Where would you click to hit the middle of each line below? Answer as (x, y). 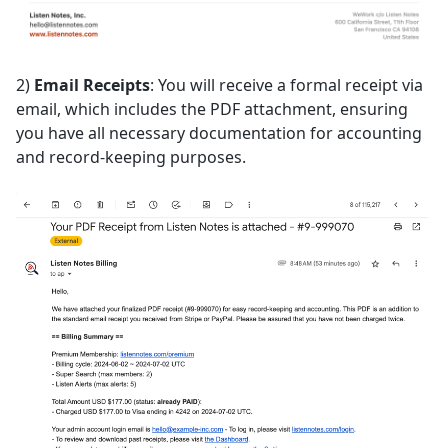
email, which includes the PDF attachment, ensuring (212, 109)
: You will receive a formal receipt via (286, 85)
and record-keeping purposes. (131, 157)
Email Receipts (92, 85)
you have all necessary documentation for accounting (219, 133)
